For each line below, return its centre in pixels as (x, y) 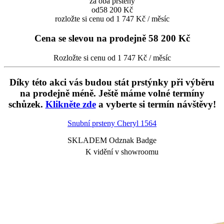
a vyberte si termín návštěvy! (156, 104)
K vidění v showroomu (122, 152)
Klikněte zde (70, 104)
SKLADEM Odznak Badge (112, 140)
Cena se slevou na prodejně (90, 38)
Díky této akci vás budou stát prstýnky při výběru (112, 82)
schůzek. (27, 104)
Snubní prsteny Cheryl (104, 123)
